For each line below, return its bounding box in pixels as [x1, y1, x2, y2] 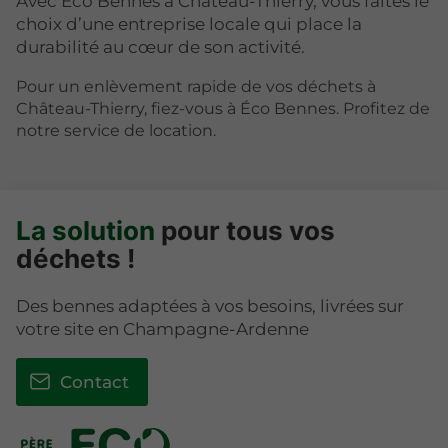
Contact [59, 371, 129, 392]
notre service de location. [16, 121, 216, 141]
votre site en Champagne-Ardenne [16, 318, 309, 339]
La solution [16, 215, 155, 247]
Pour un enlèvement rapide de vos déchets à [16, 77, 376, 97]
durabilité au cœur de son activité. [16, 37, 305, 58]
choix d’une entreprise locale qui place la [16, 14, 362, 35]
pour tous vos [155, 215, 335, 247]
